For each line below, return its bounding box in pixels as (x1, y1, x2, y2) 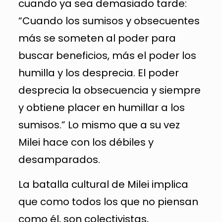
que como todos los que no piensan (18, 194, 198, 209)
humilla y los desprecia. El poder (18, 65, 179, 80)
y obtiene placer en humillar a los (18, 100, 185, 114)
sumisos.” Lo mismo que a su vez (18, 117, 180, 132)
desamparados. (18, 152, 100, 166)
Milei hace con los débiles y (18, 135, 154, 149)
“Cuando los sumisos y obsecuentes (18, 13, 200, 28)
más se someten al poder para (18, 31, 176, 45)
